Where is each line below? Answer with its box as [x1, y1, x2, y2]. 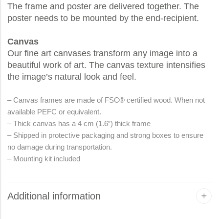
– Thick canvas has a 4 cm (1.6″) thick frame [7, 119, 151, 128]
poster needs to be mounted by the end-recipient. [7, 13, 201, 23]
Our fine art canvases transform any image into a [7, 48, 197, 58]
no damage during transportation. [7, 142, 112, 151]
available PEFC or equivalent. [7, 107, 101, 116]
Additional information [7, 191, 101, 201]
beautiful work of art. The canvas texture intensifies [7, 60, 205, 70]
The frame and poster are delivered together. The [7, 1, 199, 11]
